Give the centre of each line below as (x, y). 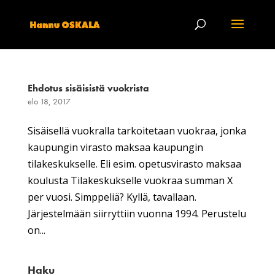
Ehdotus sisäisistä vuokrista (88, 88)
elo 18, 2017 (49, 101)
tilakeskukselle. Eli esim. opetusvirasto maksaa (134, 164)
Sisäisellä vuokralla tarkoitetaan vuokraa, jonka (137, 131)
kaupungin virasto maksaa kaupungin (115, 147)
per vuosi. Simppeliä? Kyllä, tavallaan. (112, 197)
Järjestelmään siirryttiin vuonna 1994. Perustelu (137, 214)
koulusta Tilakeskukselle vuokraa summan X (130, 180)
